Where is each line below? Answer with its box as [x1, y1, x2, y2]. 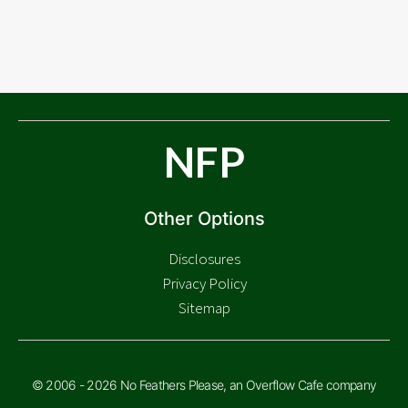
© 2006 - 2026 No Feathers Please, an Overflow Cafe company [31, 377, 377, 393]
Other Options [143, 208, 265, 230]
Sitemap [178, 298, 230, 319]
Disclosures [168, 249, 240, 270]
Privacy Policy [161, 273, 247, 294]
